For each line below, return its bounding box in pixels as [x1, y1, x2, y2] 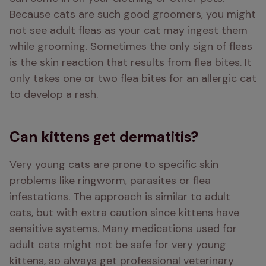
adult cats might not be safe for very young [9, 237, 226, 252]
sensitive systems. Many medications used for [9, 221, 237, 236]
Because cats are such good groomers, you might [9, 7, 256, 21]
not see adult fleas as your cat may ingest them [9, 23, 248, 37]
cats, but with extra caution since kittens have [9, 205, 239, 220]
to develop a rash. [9, 87, 98, 102]
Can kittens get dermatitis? [9, 128, 198, 146]
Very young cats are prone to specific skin [9, 157, 218, 172]
